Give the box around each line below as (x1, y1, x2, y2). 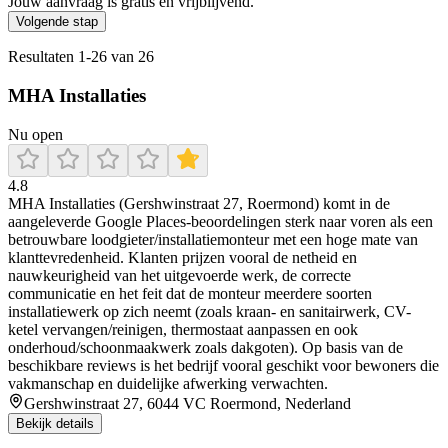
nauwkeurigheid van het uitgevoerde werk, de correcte (8, 266, 351, 284)
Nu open (8, 125, 63, 143)
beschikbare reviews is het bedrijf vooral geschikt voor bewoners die (8, 356, 439, 374)
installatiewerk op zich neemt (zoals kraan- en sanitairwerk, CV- (8, 302, 411, 320)
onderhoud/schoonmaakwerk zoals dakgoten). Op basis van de (8, 338, 403, 356)
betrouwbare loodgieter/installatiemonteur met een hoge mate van (8, 230, 418, 248)
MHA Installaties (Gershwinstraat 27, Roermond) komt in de (8, 194, 390, 212)
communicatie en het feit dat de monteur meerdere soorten (8, 284, 372, 302)
